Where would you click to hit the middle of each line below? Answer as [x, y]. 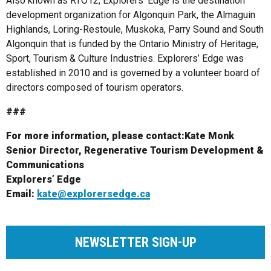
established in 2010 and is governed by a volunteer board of [133, 73]
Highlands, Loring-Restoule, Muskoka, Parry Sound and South [135, 29]
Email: [21, 194]
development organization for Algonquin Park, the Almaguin [131, 15]
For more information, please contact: [95, 135]
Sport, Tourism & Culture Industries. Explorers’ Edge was [125, 58]
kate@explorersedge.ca [93, 194]
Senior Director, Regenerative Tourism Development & [135, 150]
